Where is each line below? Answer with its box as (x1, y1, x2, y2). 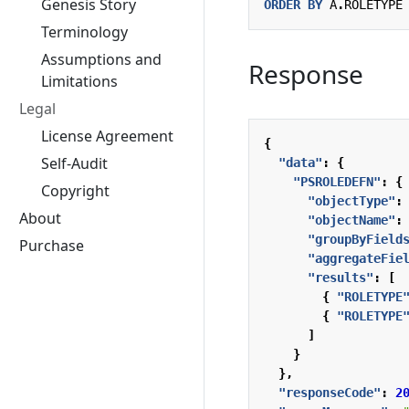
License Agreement (41, 126, 173, 146)
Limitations (41, 71, 118, 91)
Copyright (41, 181, 110, 201)
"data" (278, 154, 322, 170)
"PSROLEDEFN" (293, 173, 381, 189)
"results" (308, 269, 373, 285)
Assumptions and (41, 49, 162, 69)
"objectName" (308, 212, 395, 227)
